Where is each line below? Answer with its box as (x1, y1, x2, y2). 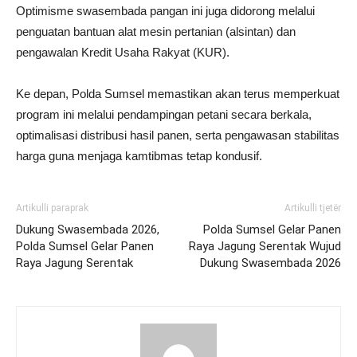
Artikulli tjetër (284, 202, 341, 214)
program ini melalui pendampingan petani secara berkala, (16, 108, 312, 121)
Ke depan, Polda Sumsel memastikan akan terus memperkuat (16, 87, 339, 100)
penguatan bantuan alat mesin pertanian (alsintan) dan (16, 25, 296, 38)
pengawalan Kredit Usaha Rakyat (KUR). (16, 45, 229, 59)
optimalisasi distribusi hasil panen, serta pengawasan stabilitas (16, 128, 339, 142)
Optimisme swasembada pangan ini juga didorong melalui (16, 4, 315, 18)
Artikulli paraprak (16, 202, 88, 214)
